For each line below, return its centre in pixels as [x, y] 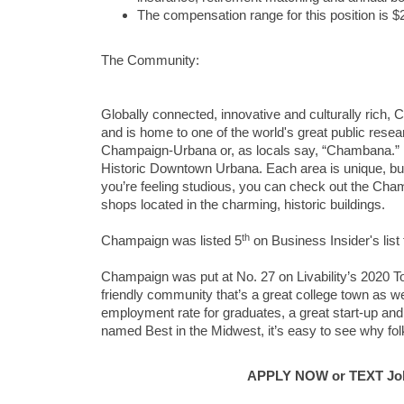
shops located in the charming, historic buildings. [243, 205]
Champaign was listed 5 [171, 241]
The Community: [150, 60]
